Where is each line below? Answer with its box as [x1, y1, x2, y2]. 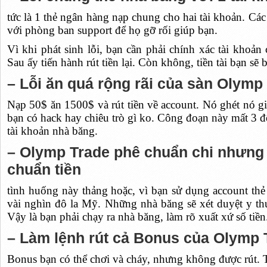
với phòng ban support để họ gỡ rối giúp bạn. [7, 24, 218, 37]
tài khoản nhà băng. [7, 125, 98, 138]
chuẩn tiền [7, 162, 81, 178]
